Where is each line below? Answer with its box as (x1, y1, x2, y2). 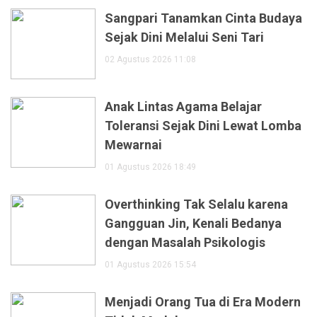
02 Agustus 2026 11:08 (105, 54, 196, 65)
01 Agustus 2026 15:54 (105, 260, 196, 270)
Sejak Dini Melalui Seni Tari (105, 30, 264, 45)
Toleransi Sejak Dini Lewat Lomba (105, 118, 301, 134)
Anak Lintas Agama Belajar (105, 99, 262, 115)
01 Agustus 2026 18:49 (105, 162, 196, 173)
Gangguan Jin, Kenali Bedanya (105, 216, 282, 231)
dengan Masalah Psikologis (105, 235, 265, 250)
